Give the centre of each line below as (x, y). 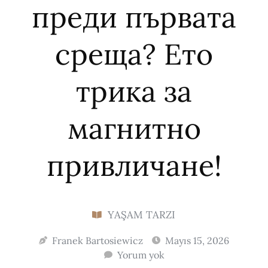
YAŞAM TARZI (142, 215)
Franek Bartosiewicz (98, 241)
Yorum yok (141, 255)
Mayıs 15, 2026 (197, 241)
